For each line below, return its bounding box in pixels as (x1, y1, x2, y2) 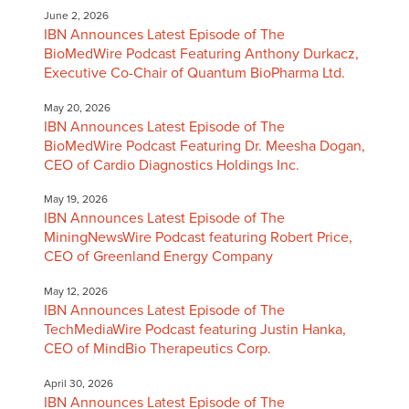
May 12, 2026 (43, 285, 108, 299)
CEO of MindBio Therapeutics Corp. (43, 340, 271, 359)
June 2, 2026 (43, 8, 109, 22)
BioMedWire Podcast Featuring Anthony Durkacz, (43, 44, 359, 63)
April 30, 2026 (43, 376, 113, 390)
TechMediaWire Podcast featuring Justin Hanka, (43, 320, 346, 340)
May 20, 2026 (43, 100, 110, 114)
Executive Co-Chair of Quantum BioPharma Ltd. (43, 63, 345, 82)
